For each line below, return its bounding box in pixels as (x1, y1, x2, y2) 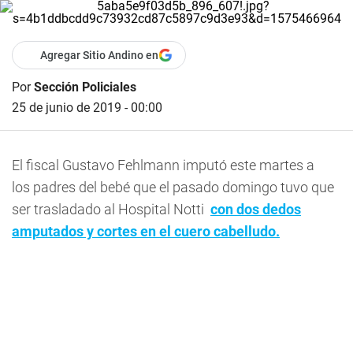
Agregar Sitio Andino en (40, 49, 158, 61)
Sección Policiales (34, 80, 136, 95)
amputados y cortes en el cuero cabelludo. (12, 223, 280, 240)
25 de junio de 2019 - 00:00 (12, 100, 162, 115)
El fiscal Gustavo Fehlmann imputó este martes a (12, 157, 314, 173)
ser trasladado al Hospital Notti (12, 201, 210, 217)
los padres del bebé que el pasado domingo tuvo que (12, 179, 334, 195)
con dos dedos (210, 201, 301, 217)
